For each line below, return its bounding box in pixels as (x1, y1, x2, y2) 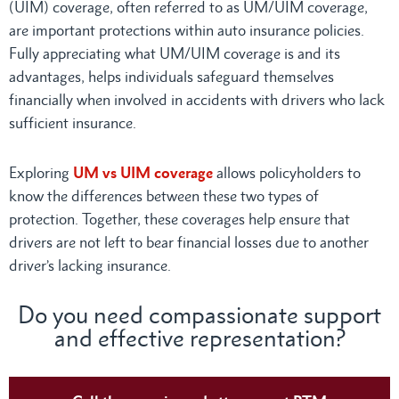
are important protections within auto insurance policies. (9, 20, 364, 39)
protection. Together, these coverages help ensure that (9, 209, 350, 228)
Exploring (9, 163, 69, 182)
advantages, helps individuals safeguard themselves (9, 67, 334, 85)
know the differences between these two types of (9, 186, 319, 205)
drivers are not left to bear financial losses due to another (9, 232, 369, 251)
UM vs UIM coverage (73, 163, 213, 182)
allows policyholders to (213, 163, 361, 182)
